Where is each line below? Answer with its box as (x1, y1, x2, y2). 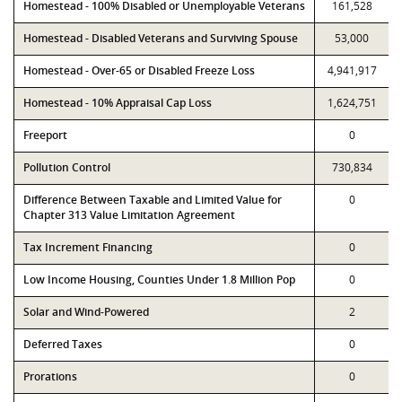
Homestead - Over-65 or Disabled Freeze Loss (23, 63, 255, 78)
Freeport (23, 127, 67, 143)
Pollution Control (23, 160, 110, 175)
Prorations (23, 369, 77, 384)
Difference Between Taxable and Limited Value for (23, 192, 282, 207)
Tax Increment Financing (23, 240, 153, 255)
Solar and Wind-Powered (23, 304, 149, 319)
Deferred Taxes (23, 336, 102, 352)
